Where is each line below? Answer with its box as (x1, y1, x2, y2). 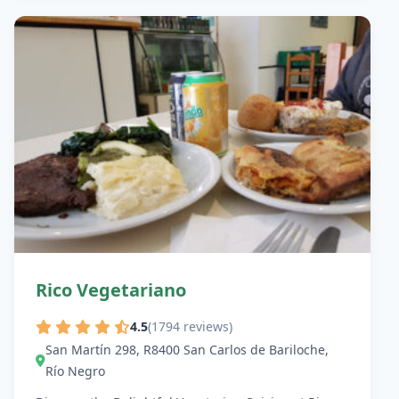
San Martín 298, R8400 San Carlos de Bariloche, (45, 340, 329, 358)
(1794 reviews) (148, 317, 232, 335)
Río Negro (45, 362, 105, 379)
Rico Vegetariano (36, 278, 186, 303)
